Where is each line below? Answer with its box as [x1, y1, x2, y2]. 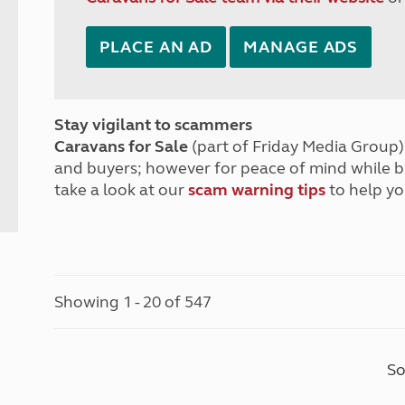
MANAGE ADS [243, 37, 359, 57]
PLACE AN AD [99, 37, 213, 57]
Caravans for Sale [54, 137, 189, 156]
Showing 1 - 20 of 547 [54, 292, 212, 312]
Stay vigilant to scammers [54, 115, 253, 135]
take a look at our [54, 180, 189, 200]
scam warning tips [188, 180, 326, 200]
